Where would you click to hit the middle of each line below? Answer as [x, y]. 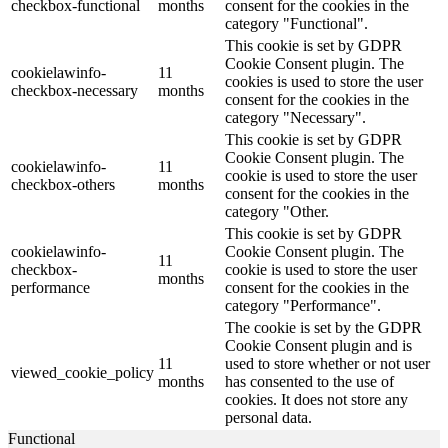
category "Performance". [303, 305]
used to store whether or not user [327, 363]
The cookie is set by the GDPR [323, 327]
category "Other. [277, 211]
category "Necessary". [295, 117]
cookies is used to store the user [324, 81]
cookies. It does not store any [316, 399]
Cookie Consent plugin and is [318, 345]
